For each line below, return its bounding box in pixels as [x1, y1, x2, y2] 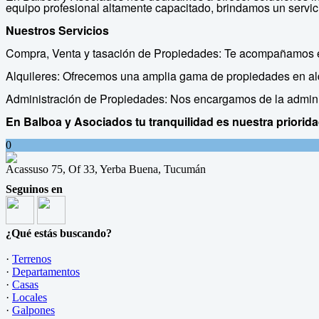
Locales [12, 291, 47, 303]
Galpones [12, 304, 55, 316]
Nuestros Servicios [6, 22, 109, 38]
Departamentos [12, 266, 80, 278]
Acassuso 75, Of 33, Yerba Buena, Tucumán [6, 163, 206, 175]
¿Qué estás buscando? [6, 227, 112, 239]
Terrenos [12, 253, 51, 265]
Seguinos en [6, 183, 63, 195]
